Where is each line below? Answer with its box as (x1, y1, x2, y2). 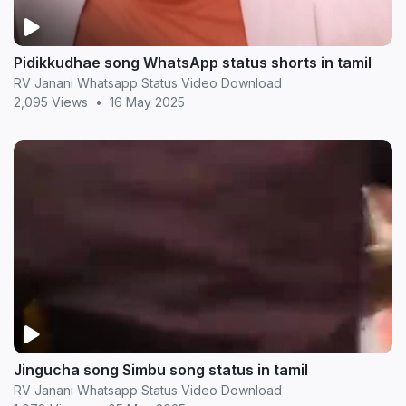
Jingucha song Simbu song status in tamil (14, 361, 308, 380)
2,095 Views (14, 94, 88, 110)
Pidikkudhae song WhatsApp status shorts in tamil (104, 53, 372, 72)
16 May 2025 (110, 94, 185, 110)
